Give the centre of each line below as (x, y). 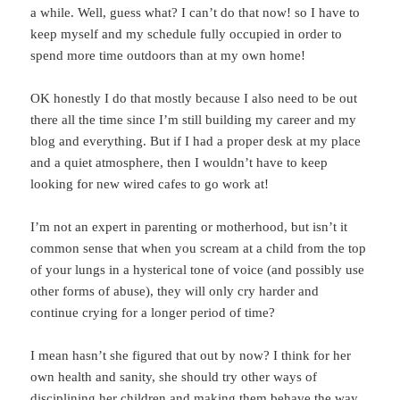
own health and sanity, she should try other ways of (174, 376)
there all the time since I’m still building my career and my (194, 119)
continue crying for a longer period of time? (153, 312)
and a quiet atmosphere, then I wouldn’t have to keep (179, 162)
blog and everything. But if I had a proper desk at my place (196, 141)
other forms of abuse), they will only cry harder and (175, 291)
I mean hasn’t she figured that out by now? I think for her (191, 355)
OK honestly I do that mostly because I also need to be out (194, 98)
